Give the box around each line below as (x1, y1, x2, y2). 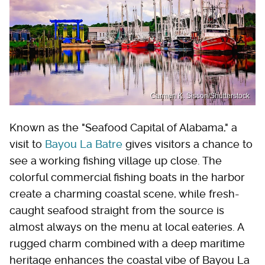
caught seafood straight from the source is (9, 203, 224, 216)
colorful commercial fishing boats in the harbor (9, 170, 245, 183)
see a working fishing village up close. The (9, 154, 222, 167)
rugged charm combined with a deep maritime (9, 237, 245, 250)
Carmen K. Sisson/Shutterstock (150, 91, 250, 100)
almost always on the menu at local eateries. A (9, 220, 244, 233)
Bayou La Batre (45, 137, 122, 150)
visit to (9, 137, 45, 150)
